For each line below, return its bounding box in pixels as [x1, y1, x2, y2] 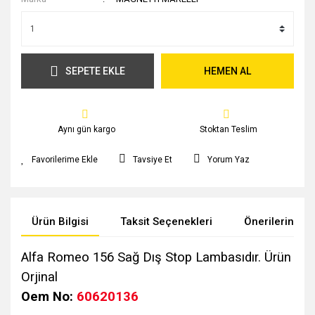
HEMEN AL [204, 65, 251, 77]
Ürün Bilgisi [32, 215, 89, 228]
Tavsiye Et [133, 155, 172, 165]
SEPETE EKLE [65, 65, 125, 77]
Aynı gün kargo [58, 124, 116, 134]
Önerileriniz [244, 215, 302, 228]
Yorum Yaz [207, 155, 250, 165]
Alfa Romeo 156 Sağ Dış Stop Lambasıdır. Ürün [21, 250, 291, 265]
